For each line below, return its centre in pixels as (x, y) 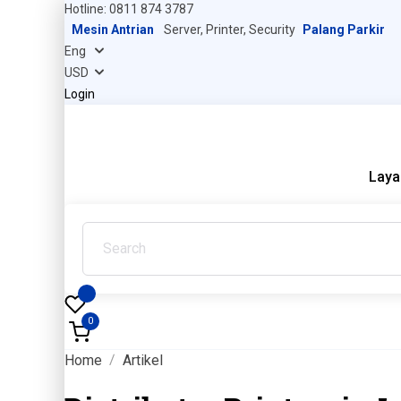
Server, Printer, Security (228, 30)
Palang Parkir (344, 30)
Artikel (143, 361)
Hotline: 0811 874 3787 (129, 9)
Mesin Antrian (113, 30)
